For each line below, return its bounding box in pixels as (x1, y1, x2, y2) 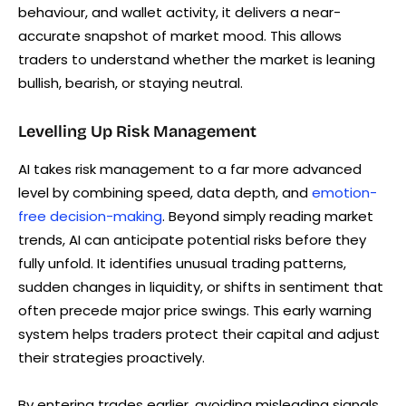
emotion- (312, 183, 377, 203)
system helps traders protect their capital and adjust (18, 324, 380, 344)
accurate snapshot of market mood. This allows (18, 26, 342, 46)
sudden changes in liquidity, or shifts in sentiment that (18, 277, 383, 297)
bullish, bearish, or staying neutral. (18, 73, 243, 93)
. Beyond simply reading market (162, 207, 373, 227)
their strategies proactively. (18, 348, 205, 368)
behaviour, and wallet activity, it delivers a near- (18, 3, 341, 23)
